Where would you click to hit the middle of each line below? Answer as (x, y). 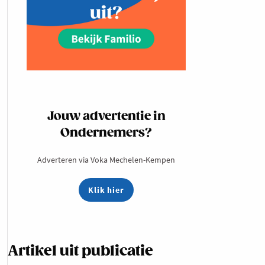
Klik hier (106, 190)
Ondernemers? (106, 133)
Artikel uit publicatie (80, 251)
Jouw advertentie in (106, 116)
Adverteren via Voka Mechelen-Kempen (106, 159)
